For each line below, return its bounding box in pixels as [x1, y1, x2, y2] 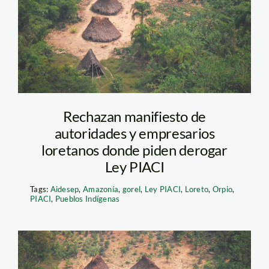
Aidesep [50, 184, 79, 195]
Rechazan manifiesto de [62, 107, 207, 125]
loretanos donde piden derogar [41, 141, 228, 159]
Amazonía [83, 184, 119, 195]
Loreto [184, 184, 209, 195]
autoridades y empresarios [54, 124, 215, 142]
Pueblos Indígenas [55, 194, 120, 204]
